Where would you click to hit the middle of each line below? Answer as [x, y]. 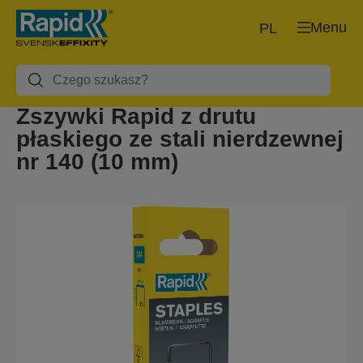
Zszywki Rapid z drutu [136, 116]
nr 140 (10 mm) [97, 162]
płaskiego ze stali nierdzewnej [180, 139]
